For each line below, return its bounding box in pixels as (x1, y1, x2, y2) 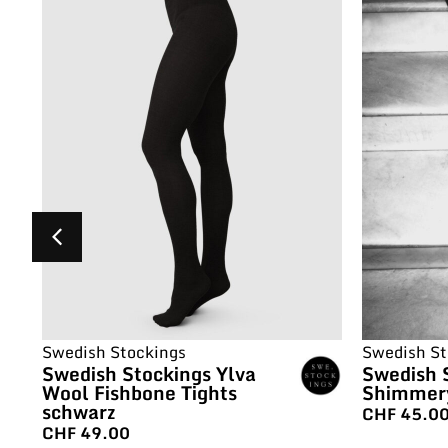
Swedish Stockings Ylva (42, 358, 256, 390)
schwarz (42, 396, 115, 428)
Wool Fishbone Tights (42, 377, 237, 409)
